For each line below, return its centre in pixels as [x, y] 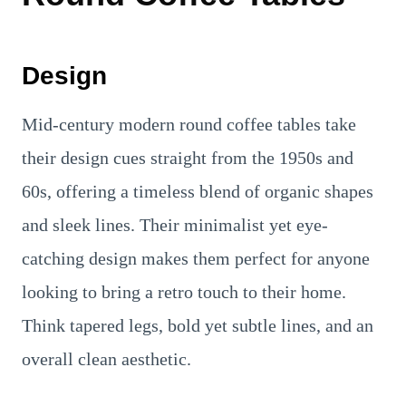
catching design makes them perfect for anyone [196, 258]
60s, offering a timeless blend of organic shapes [198, 191]
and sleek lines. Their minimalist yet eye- [175, 224]
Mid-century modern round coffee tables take [189, 124]
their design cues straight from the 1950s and [188, 157]
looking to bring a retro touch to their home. [184, 291]
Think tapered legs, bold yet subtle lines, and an [198, 325]
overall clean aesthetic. [106, 358]
